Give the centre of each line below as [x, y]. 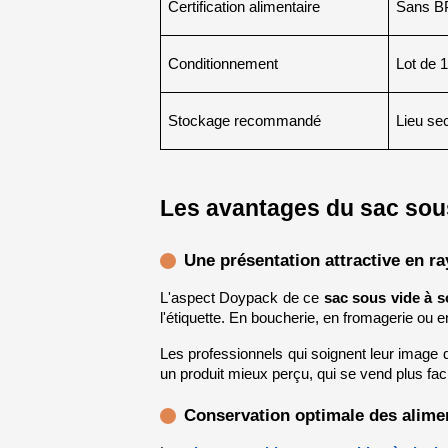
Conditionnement [222, 64]
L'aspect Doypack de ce [241, 297]
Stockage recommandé [244, 121]
